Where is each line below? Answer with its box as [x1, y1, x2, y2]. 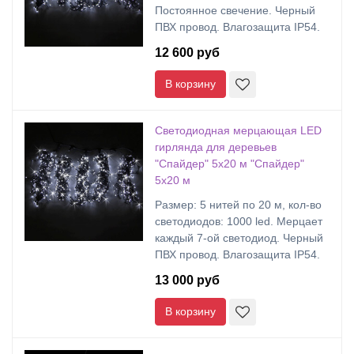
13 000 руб [155, 273, 220, 287]
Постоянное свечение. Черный [155, 4, 315, 17]
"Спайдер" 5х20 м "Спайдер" [155, 157, 304, 170]
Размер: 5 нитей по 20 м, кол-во [155, 198, 322, 211]
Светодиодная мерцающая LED [155, 124, 322, 137]
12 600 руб [155, 46, 220, 59]
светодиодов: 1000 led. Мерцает [155, 215, 322, 228]
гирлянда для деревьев [155, 141, 277, 153]
